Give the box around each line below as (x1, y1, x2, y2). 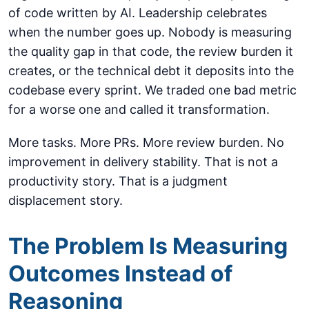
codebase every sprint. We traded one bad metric (8, 83, 297, 98)
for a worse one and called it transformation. (8, 102, 270, 117)
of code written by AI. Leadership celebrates (8, 6, 267, 21)
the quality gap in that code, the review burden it (8, 44, 293, 59)
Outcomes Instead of (8, 260, 232, 288)
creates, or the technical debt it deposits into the (8, 63, 294, 79)
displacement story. (8, 193, 123, 208)
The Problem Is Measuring (8, 232, 288, 260)
